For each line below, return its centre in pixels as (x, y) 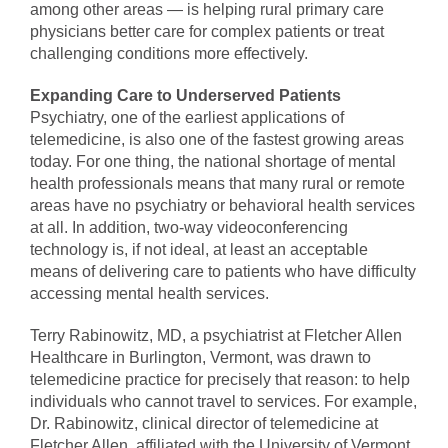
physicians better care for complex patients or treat (207, 32)
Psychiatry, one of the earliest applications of (187, 118)
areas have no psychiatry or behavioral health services (222, 206)
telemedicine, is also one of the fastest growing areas (217, 140)
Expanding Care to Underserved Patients (185, 96)
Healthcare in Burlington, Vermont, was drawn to (200, 358)
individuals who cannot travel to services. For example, (223, 402)
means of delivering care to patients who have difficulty (223, 272)
